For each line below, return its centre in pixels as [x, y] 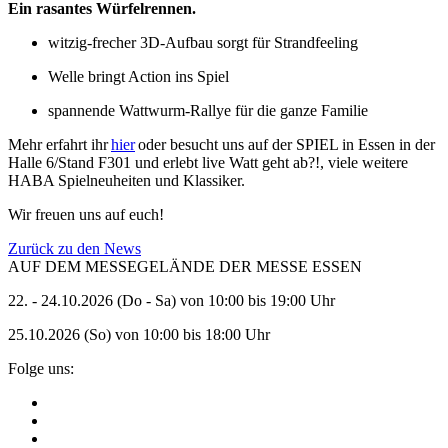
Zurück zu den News [74, 248]
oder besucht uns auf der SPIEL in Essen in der [285, 144]
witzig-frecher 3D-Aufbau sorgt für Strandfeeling [203, 42]
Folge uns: [41, 368]
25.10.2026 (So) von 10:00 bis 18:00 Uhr [139, 334]
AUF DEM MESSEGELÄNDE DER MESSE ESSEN [185, 266]
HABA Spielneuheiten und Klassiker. [128, 180]
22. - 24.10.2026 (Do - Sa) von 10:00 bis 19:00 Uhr [171, 300]
